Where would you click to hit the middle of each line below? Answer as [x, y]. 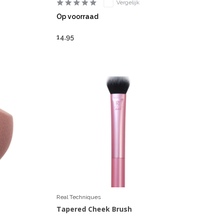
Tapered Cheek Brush [94, 209]
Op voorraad [77, 16]
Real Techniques [78, 197]
